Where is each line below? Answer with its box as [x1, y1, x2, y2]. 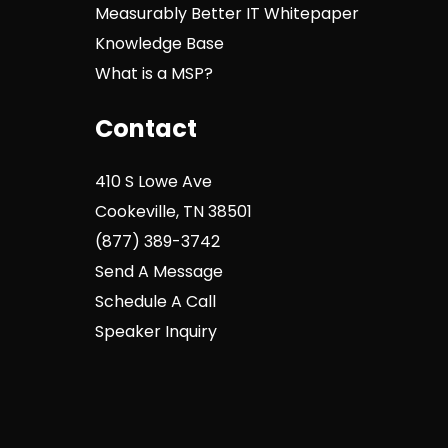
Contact [94, 112, 197, 146]
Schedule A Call [94, 290, 216, 314]
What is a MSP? [94, 62, 213, 86]
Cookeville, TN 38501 [94, 200, 252, 224]
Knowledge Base [94, 32, 224, 56]
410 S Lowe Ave [94, 170, 212, 194]
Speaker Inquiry [94, 320, 217, 344]
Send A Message [94, 260, 223, 284]
